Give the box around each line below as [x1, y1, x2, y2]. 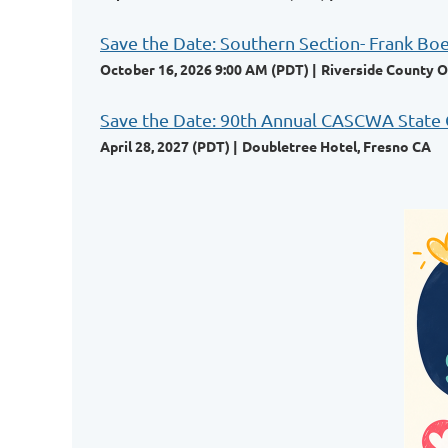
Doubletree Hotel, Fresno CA [242, 137, 431, 155]
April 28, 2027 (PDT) [100, 137, 230, 155]
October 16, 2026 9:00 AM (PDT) [100, 60, 309, 78]
